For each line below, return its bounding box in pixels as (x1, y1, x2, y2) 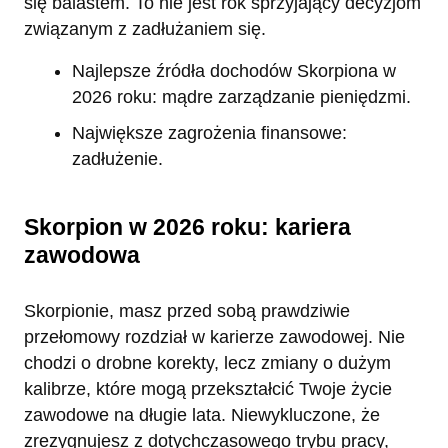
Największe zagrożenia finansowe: (72, 122, 347, 143)
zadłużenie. (72, 148, 163, 169)
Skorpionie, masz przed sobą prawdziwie (24, 301, 350, 322)
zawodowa (24, 242, 140, 269)
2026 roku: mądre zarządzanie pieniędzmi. (72, 87, 411, 108)
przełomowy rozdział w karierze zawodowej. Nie (24, 327, 405, 348)
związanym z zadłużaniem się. (24, 19, 266, 40)
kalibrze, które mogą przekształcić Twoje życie (24, 379, 392, 400)
